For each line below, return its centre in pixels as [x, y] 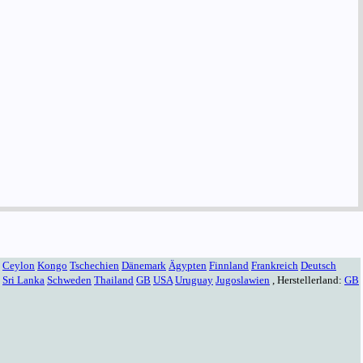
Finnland [229, 265]
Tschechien [94, 265]
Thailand [114, 280]
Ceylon [19, 265]
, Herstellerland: [307, 280]
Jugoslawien [243, 280]
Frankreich [275, 265]
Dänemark [144, 265]
